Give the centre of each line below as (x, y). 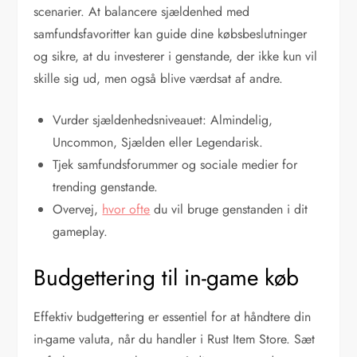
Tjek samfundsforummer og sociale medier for (175, 164)
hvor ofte (126, 209)
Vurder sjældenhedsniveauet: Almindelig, (163, 120)
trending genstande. (106, 186)
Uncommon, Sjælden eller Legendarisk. (158, 142)
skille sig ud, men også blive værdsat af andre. (159, 78)
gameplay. (80, 231)
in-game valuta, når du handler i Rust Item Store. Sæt (175, 339)
